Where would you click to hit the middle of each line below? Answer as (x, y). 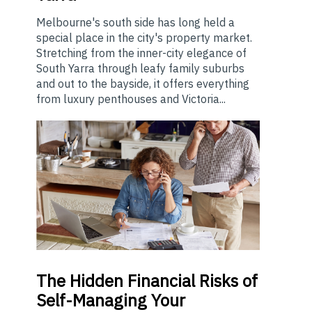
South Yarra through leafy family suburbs (140, 68)
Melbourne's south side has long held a (135, 22)
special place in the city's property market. (144, 37)
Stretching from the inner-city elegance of (141, 53)
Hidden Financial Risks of (162, 280)
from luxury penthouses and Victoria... (131, 99)
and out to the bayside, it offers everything (143, 83)
